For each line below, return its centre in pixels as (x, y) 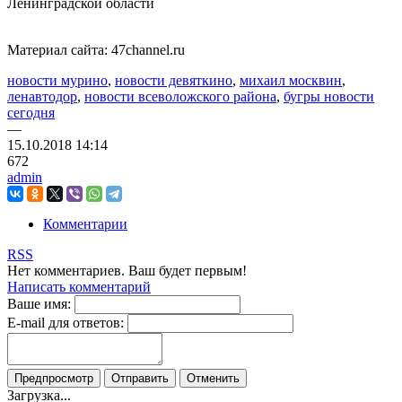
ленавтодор (42, 97)
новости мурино (57, 81)
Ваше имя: (39, 304)
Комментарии (85, 224)
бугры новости (329, 97)
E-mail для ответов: (66, 323)
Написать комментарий (79, 287)
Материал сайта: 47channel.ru (96, 50)
